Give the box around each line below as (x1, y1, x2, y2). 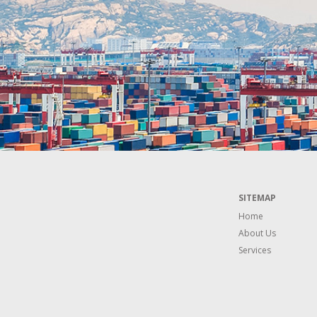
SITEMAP (238, 192, 276, 204)
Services (238, 244, 271, 256)
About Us (238, 227, 276, 239)
